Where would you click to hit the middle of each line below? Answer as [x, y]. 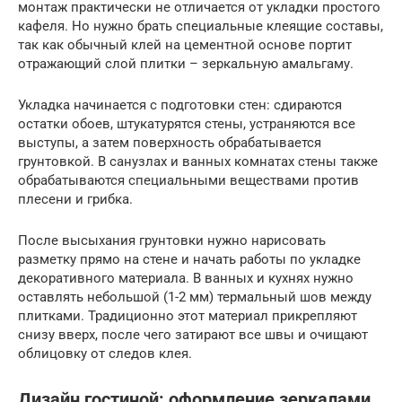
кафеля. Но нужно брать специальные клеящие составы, [201, 26]
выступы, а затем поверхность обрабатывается [170, 143]
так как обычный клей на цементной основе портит [185, 45]
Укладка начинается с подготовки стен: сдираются [180, 105]
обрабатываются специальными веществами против [188, 181]
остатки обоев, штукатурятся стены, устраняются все [187, 124]
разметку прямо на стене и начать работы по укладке [189, 260]
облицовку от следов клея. [105, 354]
